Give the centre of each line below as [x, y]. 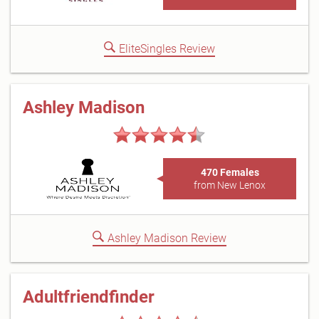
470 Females [230, 172]
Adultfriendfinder [89, 297]
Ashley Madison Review [167, 238]
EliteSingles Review [167, 49]
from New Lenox [230, 185]
